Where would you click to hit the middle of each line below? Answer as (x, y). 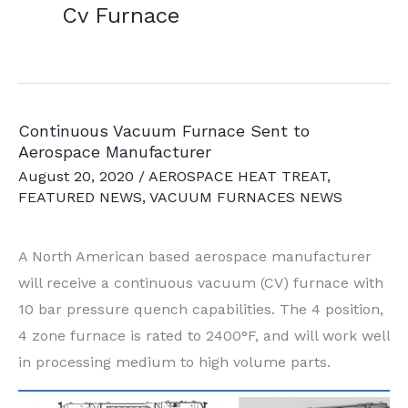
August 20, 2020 (78, 176)
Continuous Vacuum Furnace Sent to (164, 131)
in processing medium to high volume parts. (174, 362)
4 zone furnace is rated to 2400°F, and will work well (204, 335)
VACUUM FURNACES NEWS (246, 197)
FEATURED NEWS (80, 197)
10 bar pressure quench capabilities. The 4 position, (201, 309)
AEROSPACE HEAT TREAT (238, 176)
